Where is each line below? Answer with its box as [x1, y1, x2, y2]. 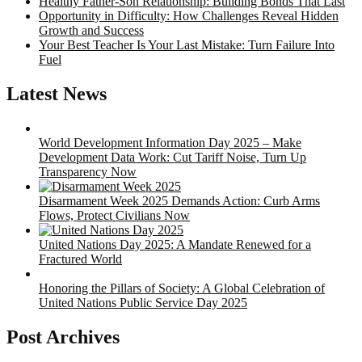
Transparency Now [39, 165, 137, 179]
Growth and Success [39, 23, 144, 38]
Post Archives [6, 326, 120, 347]
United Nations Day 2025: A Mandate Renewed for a [39, 238, 311, 252]
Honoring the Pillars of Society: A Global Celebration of [39, 281, 325, 296]
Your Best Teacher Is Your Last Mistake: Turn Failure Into [39, 38, 335, 53]
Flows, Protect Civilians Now [39, 208, 190, 223]
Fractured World [39, 252, 122, 267]
